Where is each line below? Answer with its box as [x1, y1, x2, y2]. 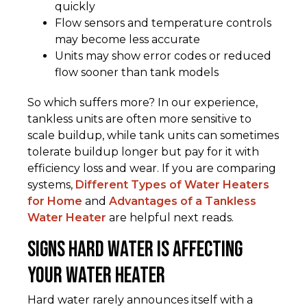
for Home [27, 195, 82, 208]
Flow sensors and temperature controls [55, 16, 271, 30]
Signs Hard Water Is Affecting [27, 236, 243, 264]
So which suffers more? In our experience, [27, 96, 258, 110]
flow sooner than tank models [55, 66, 219, 79]
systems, [27, 178, 75, 192]
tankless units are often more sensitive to [27, 112, 251, 126]
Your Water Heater [27, 262, 165, 290]
